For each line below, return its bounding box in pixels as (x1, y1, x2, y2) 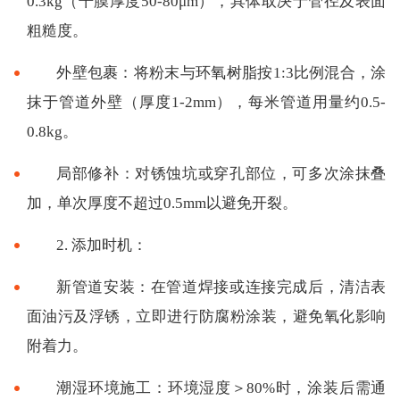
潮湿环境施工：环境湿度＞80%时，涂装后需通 (56, 379, 387, 396)
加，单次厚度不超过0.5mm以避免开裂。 (26, 194, 297, 212)
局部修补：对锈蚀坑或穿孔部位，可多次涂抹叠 (56, 164, 387, 182)
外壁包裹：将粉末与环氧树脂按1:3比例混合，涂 (56, 63, 387, 81)
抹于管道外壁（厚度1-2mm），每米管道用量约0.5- (26, 93, 387, 111)
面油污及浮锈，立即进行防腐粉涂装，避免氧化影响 (26, 307, 387, 325)
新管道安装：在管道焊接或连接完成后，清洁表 (56, 278, 387, 296)
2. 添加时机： (56, 236, 148, 254)
